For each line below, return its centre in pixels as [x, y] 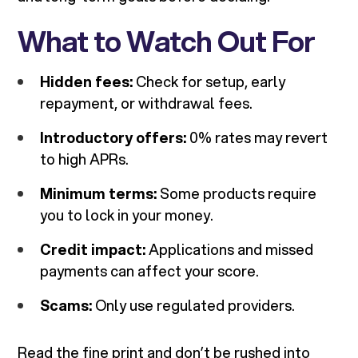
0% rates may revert [257, 138]
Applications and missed [230, 250]
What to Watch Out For [167, 41]
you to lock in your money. [127, 215]
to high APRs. [85, 159]
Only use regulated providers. [194, 306]
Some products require [237, 194]
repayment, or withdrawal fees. [147, 103]
